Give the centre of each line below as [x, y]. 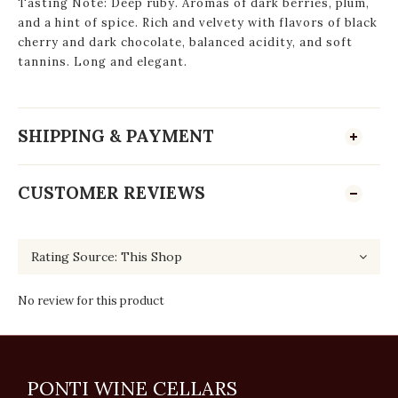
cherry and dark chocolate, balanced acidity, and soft [185, 42]
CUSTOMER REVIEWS [111, 193]
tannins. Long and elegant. [103, 62]
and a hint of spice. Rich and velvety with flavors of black [198, 23]
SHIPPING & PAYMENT [116, 136]
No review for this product [91, 301]
